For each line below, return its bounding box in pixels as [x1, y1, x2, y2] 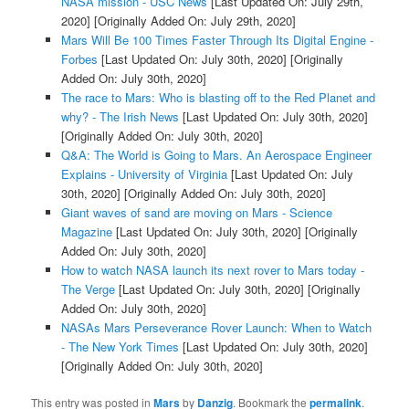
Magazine [60, 222, 112, 240]
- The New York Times [60, 337, 179, 355]
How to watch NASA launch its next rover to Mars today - [60, 260, 364, 278]
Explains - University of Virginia [60, 164, 227, 183]
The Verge [60, 279, 115, 298]
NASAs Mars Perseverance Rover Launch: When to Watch [60, 318, 372, 336]
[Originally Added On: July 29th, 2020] [89, 11, 296, 29]
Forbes [60, 49, 98, 68]
